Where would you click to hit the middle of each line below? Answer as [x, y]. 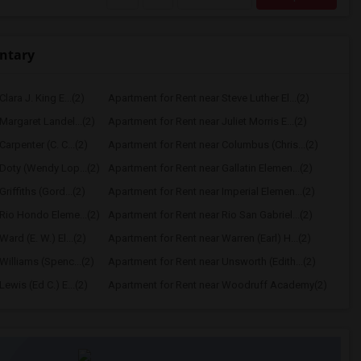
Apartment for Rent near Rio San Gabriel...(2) [210, 215]
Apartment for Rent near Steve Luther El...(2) [208, 98]
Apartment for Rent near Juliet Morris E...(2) [207, 121]
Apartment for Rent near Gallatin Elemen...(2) [210, 168]
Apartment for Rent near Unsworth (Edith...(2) [212, 261]
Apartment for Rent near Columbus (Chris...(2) [213, 145]
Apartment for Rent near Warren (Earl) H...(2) [209, 238]
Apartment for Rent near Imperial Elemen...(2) [211, 191]
